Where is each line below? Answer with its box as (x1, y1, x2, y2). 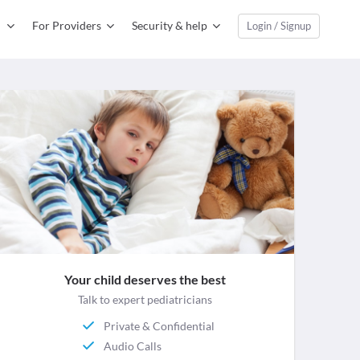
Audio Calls (104, 338, 162, 353)
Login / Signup (247, 19, 311, 32)
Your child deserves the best (63, 272, 226, 288)
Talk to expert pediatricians (77, 292, 212, 307)
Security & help (132, 18, 207, 32)
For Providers (32, 18, 101, 32)
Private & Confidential (104, 318, 215, 333)
